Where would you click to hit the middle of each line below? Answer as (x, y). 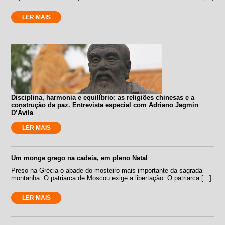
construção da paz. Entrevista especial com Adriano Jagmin (105, 105)
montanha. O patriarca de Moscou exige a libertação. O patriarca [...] (111, 178)
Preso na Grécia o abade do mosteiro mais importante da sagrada (107, 170)
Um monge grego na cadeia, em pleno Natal (80, 158)
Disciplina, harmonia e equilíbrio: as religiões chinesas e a (103, 97)
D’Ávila (22, 113)
